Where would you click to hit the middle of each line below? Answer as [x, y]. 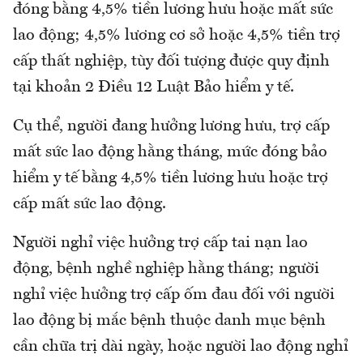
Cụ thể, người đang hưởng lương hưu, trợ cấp [171, 127]
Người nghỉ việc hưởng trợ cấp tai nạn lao [160, 243]
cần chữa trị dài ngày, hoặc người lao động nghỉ [181, 347]
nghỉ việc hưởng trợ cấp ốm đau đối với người [174, 295]
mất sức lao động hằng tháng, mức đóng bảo [170, 153]
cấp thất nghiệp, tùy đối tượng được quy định [171, 62]
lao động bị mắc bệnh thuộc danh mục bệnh [169, 321]
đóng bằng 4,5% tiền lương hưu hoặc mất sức [173, 10]
